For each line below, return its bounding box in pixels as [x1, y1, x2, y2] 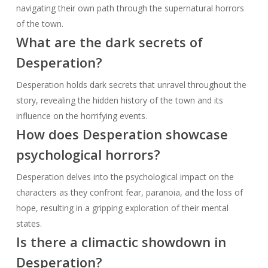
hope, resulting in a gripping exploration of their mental [16, 202, 229, 214]
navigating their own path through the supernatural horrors [16, 2, 244, 14]
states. [16, 217, 42, 229]
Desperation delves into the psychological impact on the [16, 170, 234, 182]
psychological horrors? [16, 145, 160, 163]
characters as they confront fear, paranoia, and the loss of [16, 186, 243, 198]
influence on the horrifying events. [16, 109, 147, 121]
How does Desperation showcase [16, 124, 228, 143]
